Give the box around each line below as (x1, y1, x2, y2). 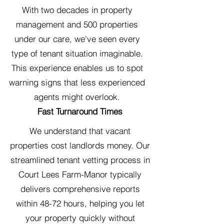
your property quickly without (25, 212, 135, 223)
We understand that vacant (29, 125, 130, 136)
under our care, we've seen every (14, 33, 140, 44)
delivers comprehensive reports (20, 183, 140, 194)
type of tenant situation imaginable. (11, 48, 143, 58)
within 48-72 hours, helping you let (15, 198, 144, 208)
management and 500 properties (16, 19, 138, 29)
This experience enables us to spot (11, 62, 143, 73)
